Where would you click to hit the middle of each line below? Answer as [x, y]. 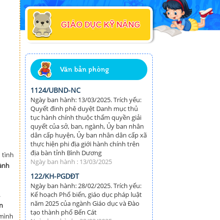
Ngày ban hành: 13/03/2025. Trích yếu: [86, 100]
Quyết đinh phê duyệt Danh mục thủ [84, 109]
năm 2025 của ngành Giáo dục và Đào [85, 204]
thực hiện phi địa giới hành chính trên [85, 144]
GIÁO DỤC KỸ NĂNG [100, 25]
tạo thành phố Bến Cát [64, 212]
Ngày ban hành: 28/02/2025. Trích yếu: [86, 186]
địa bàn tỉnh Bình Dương [66, 153]
